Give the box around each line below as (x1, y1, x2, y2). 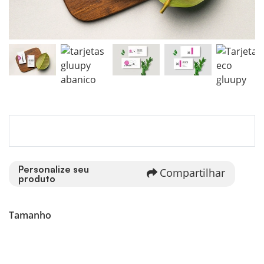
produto (18, 172, 55, 184)
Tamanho (9, 208, 51, 222)
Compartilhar (160, 165, 225, 180)
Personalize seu (18, 163, 89, 175)
